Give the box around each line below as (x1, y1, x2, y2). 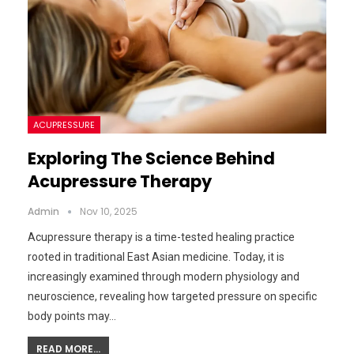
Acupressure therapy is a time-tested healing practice (28, 231, 295, 244)
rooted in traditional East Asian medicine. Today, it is (28, 250, 284, 264)
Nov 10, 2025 (80, 205, 137, 219)
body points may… (28, 310, 116, 323)
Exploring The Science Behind (28, 147, 275, 171)
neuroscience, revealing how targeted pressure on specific (28, 290, 317, 303)
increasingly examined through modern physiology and (28, 270, 299, 284)
